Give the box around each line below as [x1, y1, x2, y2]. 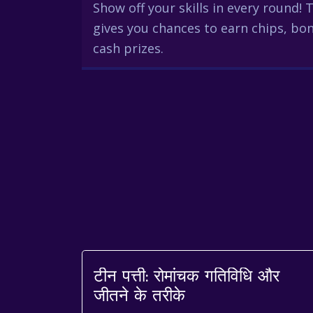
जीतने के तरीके [94, 289, 185, 305]
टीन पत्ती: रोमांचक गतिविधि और [94, 269, 279, 286]
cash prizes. [93, 40, 163, 57]
